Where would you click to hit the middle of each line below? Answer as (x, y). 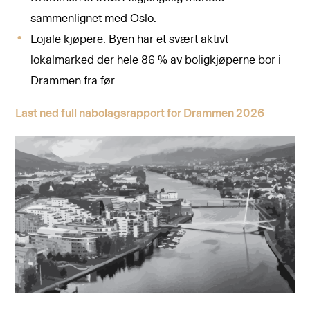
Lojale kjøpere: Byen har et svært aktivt (130, 39)
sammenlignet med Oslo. (94, 18)
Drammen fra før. (74, 81)
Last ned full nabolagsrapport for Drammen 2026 (140, 113)
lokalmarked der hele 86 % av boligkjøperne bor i (156, 60)
